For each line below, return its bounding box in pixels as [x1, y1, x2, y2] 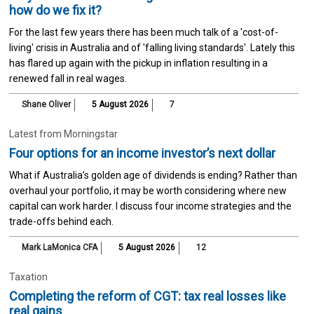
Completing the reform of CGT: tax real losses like [8, 288, 286, 303]
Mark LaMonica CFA [21, 242, 97, 252]
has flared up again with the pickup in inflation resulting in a [8, 57, 268, 69]
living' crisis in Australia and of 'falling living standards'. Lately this [8, 41, 295, 53]
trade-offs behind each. [8, 215, 114, 227]
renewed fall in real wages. [8, 72, 127, 84]
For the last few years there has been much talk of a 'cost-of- [8, 26, 278, 38]
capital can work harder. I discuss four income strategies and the [8, 200, 292, 212]
